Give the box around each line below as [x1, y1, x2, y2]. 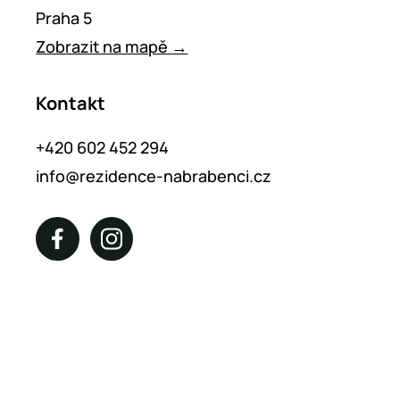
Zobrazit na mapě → [36, 36, 188, 58]
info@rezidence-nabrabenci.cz [36, 165, 272, 187]
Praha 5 [36, 7, 93, 29]
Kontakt [36, 91, 106, 116]
